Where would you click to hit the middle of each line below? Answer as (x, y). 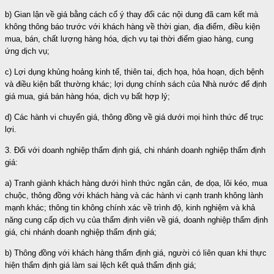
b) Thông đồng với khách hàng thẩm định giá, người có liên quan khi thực (136, 253)
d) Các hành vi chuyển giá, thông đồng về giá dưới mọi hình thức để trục (134, 117)
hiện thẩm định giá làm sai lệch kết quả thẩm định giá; (101, 265)
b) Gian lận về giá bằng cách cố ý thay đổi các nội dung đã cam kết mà (131, 14)
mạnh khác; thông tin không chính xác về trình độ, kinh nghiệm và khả (130, 207)
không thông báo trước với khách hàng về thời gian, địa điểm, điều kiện (132, 26)
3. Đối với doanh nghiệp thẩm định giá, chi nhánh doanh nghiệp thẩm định (135, 150)
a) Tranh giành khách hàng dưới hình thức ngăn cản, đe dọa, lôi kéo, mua (136, 183)
